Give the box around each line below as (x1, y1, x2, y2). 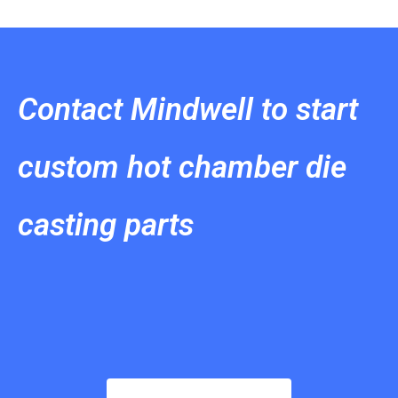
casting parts (18, 207, 194, 243)
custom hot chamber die (18, 149, 346, 186)
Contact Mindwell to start (18, 92, 358, 128)
